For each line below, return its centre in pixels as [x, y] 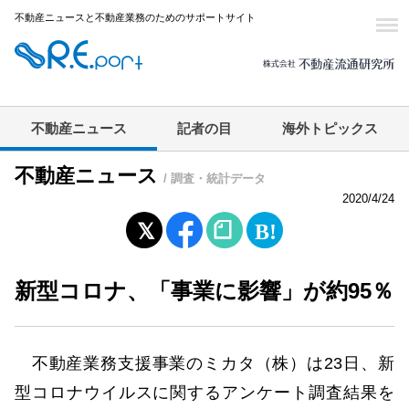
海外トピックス [330, 129]
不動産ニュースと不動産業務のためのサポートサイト [135, 17]
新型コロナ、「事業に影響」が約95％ [204, 291]
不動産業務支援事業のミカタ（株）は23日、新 [204, 364]
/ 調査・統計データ [215, 179]
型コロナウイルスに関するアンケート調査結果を [204, 393]
